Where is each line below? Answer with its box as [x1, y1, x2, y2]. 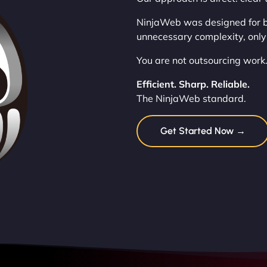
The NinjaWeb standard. [136, 92, 246, 104]
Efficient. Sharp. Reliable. [136, 77, 250, 90]
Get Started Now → [160, 125, 246, 136]
